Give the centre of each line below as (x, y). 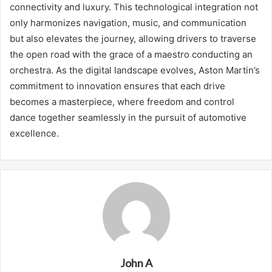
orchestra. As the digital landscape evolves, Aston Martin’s (135, 70)
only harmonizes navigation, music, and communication (128, 22)
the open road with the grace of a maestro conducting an (131, 54)
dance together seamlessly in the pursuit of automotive (128, 117)
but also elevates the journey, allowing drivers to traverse (133, 38)
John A (136, 263)
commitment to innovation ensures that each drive (117, 86)
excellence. (34, 133)
